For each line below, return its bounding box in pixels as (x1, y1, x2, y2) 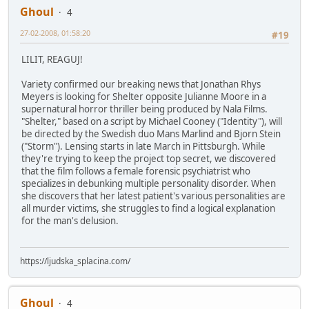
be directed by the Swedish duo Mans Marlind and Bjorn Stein (21, 127, 281, 140)
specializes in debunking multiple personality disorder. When (21, 177, 276, 190)
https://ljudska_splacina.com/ (20, 255, 130, 267)
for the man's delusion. (21, 214, 119, 227)
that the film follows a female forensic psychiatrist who (21, 164, 250, 177)
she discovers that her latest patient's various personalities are (21, 189, 286, 202)
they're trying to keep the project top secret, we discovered (21, 152, 276, 165)
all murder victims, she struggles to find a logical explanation (21, 201, 275, 215)
